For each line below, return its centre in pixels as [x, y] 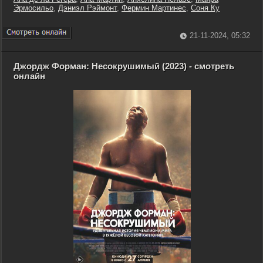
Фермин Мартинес [154, 8]
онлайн [29, 76]
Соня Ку [205, 8]
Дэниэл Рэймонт [87, 8]
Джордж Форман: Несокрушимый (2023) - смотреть [124, 66]
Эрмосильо [33, 8]
